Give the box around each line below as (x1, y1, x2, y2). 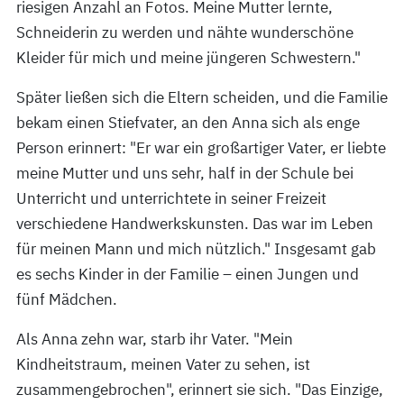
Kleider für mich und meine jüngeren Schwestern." (16, 48, 361, 68)
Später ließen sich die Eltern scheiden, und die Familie (16, 87, 388, 107)
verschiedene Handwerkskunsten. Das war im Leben (16, 214, 373, 234)
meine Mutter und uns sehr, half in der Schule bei (16, 163, 353, 183)
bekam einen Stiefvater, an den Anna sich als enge (16, 113, 360, 133)
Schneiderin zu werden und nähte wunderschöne (16, 23, 353, 42)
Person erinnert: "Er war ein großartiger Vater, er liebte (16, 138, 386, 158)
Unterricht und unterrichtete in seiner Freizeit (16, 188, 326, 208)
